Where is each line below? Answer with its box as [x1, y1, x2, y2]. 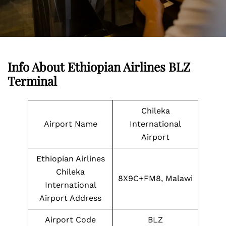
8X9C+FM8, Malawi [118, 174, 193, 183]
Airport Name [43, 119, 97, 129]
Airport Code [45, 215, 96, 224]
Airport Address [39, 193, 101, 203]
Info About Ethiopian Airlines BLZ [8, 59, 190, 75]
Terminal [8, 73, 57, 89]
